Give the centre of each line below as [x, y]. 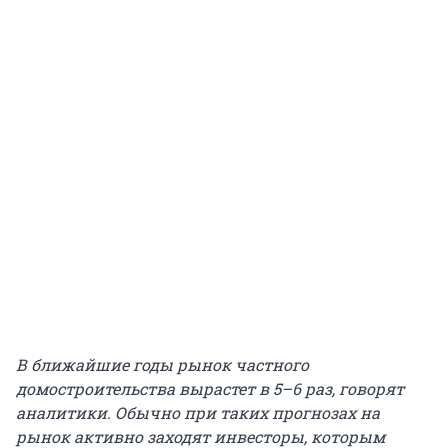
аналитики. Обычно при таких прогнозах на [198, 412]
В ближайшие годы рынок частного [162, 364]
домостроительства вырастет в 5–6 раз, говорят [210, 388]
